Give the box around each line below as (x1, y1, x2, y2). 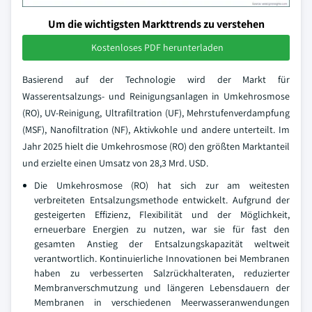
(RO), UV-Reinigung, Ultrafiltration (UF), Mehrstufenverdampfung (22, 106, 290, 119)
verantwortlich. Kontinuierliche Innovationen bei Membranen (34, 251, 290, 265)
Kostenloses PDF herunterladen (91, 40, 224, 54)
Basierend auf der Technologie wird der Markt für (22, 72, 290, 86)
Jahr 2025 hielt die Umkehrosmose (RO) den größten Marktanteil (22, 139, 290, 153)
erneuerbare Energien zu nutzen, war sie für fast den (34, 222, 290, 235)
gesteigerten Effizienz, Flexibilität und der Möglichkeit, (34, 208, 290, 221)
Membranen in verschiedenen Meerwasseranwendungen (34, 295, 290, 309)
